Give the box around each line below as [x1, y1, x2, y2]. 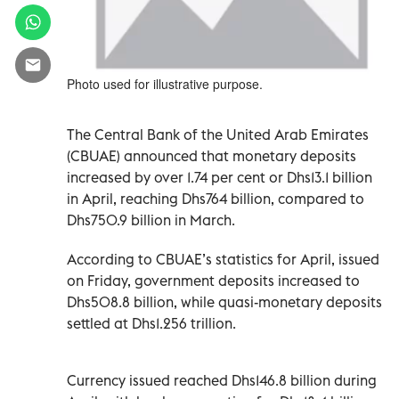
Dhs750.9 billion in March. [67, 210, 235, 229]
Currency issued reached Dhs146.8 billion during [67, 370, 377, 389]
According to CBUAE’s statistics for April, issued [67, 249, 379, 268]
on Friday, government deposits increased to [67, 271, 360, 289]
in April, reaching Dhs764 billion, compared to [67, 189, 364, 208]
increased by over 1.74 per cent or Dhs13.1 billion [67, 167, 372, 186]
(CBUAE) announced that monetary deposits [67, 146, 356, 165]
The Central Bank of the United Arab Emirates [67, 125, 369, 143]
